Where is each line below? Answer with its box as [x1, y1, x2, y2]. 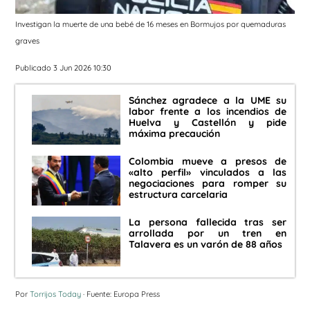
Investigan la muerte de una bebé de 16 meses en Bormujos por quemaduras [15, 19, 286, 30]
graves [15, 36, 39, 46]
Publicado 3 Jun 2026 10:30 [15, 62, 111, 73]
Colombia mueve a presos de [129, 155, 286, 168]
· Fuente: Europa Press [81, 289, 160, 300]
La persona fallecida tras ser [129, 216, 286, 229]
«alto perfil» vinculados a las [129, 166, 286, 179]
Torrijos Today [30, 289, 81, 300]
